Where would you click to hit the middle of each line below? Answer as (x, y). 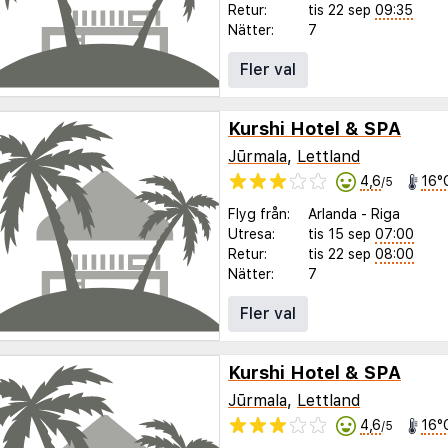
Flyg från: (259, 214)
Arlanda (332, 214)
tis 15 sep (339, 234)
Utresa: (251, 234)
